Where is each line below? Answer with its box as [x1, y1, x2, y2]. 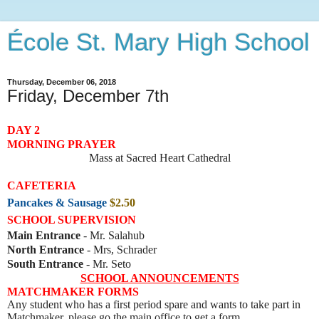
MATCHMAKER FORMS [7, 285, 139, 298]
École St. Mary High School [7, 28, 310, 56]
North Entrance [7, 243, 84, 256]
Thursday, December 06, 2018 [7, 78, 116, 86]
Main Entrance [7, 229, 80, 241]
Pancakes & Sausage [7, 196, 110, 209]
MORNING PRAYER [7, 137, 116, 150]
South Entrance [7, 257, 83, 270]
